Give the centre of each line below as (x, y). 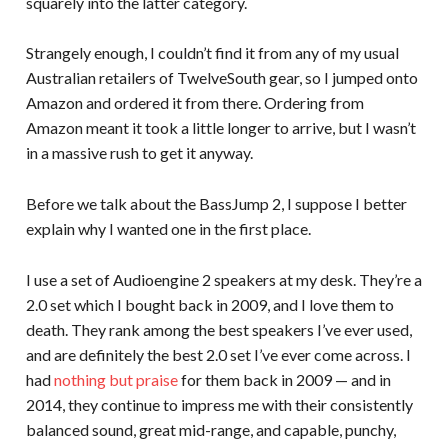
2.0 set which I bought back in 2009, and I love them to (209, 305)
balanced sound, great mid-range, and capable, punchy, (210, 430)
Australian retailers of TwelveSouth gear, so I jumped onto (221, 78)
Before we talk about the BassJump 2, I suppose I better (216, 204)
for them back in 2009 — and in (284, 380)
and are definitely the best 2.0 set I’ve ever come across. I (218, 355)
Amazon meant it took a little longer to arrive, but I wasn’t (220, 128)
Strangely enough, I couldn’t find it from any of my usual (212, 53)
